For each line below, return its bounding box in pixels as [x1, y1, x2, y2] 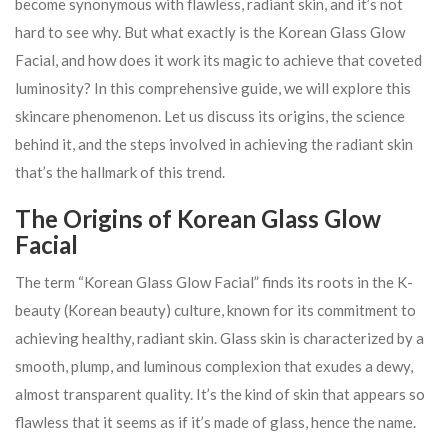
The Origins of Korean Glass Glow [15, 204, 381, 233]
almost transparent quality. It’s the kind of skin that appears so [15, 385, 425, 403]
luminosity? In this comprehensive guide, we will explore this [15, 79, 411, 97]
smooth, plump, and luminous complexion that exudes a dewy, [15, 357, 413, 375]
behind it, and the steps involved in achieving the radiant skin [15, 135, 413, 153]
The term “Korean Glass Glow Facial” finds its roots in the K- [15, 273, 413, 291]
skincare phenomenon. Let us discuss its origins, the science [15, 107, 405, 125]
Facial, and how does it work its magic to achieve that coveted [15, 51, 422, 69]
